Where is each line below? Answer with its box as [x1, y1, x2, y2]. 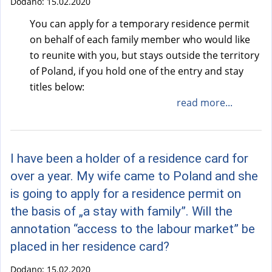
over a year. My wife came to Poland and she [10, 168, 258, 183]
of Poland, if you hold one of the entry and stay [30, 64, 243, 78]
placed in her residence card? [10, 239, 169, 254]
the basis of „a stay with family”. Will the [10, 203, 233, 219]
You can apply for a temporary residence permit [30, 16, 250, 30]
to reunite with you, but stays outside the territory [30, 48, 259, 62]
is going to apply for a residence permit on [10, 186, 241, 201]
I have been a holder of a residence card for [10, 151, 248, 166]
